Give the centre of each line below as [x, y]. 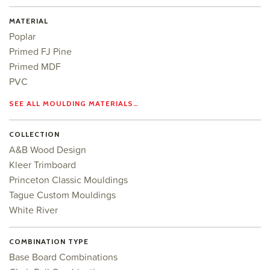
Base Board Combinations [63, 257]
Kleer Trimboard [42, 165]
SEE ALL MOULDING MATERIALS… [74, 103]
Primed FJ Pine [40, 51]
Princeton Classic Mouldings [68, 180]
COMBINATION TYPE [49, 241]
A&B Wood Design [48, 149]
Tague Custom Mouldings [62, 195]
